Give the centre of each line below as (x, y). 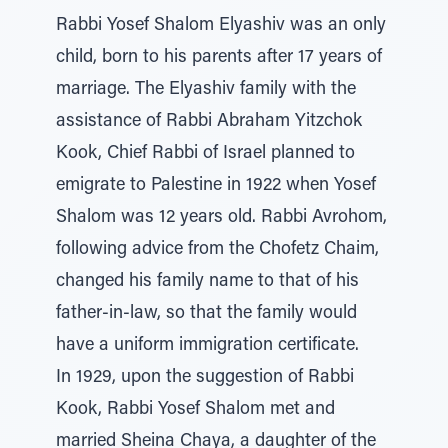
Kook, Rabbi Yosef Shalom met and (195, 410)
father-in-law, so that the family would (206, 314)
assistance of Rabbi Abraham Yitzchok (209, 122)
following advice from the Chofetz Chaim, (217, 250)
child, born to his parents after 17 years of (219, 58)
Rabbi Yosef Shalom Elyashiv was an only (221, 26)
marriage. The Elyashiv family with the (206, 90)
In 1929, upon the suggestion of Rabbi (205, 378)
